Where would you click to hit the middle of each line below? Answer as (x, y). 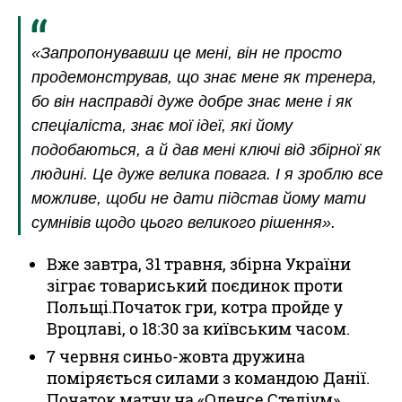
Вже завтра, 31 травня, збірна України (199, 264)
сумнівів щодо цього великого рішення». (184, 223)
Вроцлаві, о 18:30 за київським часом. (198, 328)
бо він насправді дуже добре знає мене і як (192, 101)
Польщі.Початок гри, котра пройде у (195, 307)
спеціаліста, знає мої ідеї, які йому (162, 126)
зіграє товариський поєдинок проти (195, 285)
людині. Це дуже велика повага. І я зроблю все (207, 174)
